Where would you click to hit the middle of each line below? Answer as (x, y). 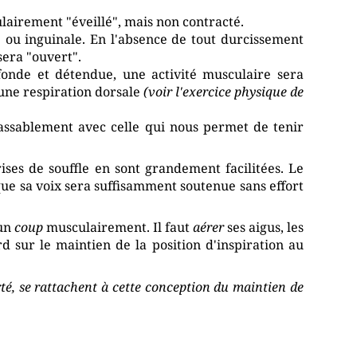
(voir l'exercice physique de (223, 91)
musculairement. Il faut (118, 227)
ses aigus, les (263, 227)
